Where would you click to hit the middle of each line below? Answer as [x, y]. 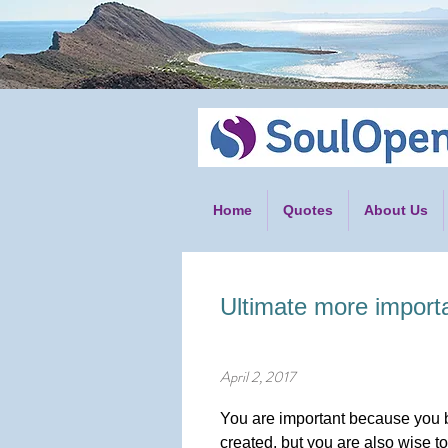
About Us [396, 210]
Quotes [308, 210]
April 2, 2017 [257, 377]
